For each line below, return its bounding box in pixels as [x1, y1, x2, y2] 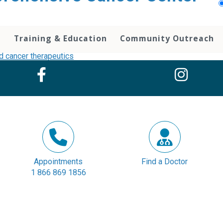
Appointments [34, 157, 83, 166]
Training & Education [14, 33, 107, 44]
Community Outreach [120, 33, 214, 44]
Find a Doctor [141, 157, 188, 166]
